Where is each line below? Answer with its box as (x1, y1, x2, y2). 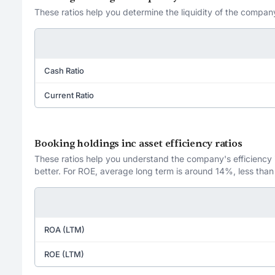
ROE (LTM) (44, 249, 84, 259)
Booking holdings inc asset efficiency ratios (34, 137, 242, 150)
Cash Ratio (44, 65, 84, 76)
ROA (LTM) (44, 224, 85, 234)
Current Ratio (44, 90, 94, 100)
